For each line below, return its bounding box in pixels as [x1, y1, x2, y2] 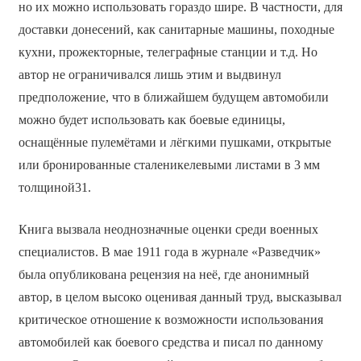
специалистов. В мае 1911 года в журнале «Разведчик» [18, 244, 321, 259]
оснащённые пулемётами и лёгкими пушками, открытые [18, 135, 331, 149]
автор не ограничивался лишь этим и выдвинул [18, 67, 281, 81]
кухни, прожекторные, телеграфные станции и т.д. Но [18, 44, 317, 59]
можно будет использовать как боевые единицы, [18, 112, 285, 127]
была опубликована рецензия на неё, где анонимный [18, 267, 309, 281]
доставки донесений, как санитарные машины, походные [18, 22, 334, 36]
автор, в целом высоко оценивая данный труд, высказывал [18, 289, 342, 304]
